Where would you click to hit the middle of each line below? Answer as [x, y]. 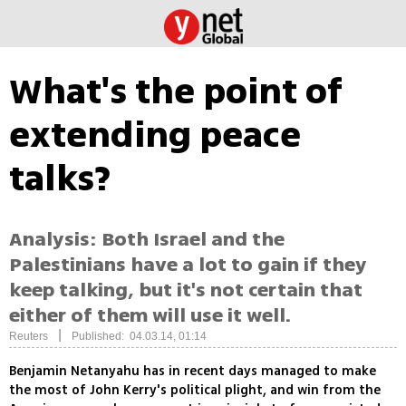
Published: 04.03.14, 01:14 [139, 337]
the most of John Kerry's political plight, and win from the [195, 391]
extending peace [155, 135]
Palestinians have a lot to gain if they [188, 265]
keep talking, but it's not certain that [186, 290]
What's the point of [176, 92]
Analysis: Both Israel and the [147, 240]
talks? [60, 179]
